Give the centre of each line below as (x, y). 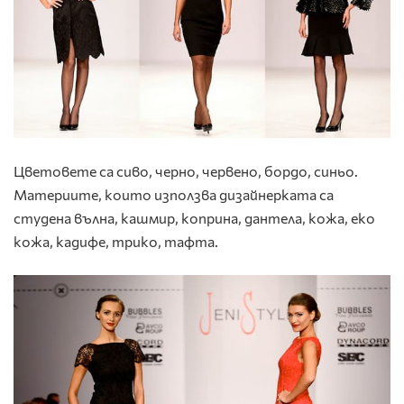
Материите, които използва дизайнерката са (174, 195)
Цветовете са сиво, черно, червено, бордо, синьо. (186, 171)
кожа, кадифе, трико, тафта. (116, 242)
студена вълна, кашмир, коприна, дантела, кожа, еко (194, 218)
